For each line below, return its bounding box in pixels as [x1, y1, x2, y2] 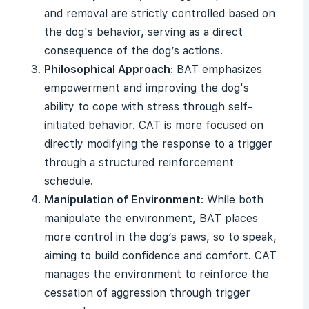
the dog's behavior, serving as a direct [44, 26, 243, 39]
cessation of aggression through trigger [44, 286, 250, 299]
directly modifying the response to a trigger [44, 137, 272, 150]
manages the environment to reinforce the [44, 268, 269, 281]
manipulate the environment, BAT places [44, 212, 258, 225]
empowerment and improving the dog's [44, 81, 249, 94]
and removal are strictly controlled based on [44, 7, 275, 20]
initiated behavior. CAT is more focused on [44, 119, 263, 132]
